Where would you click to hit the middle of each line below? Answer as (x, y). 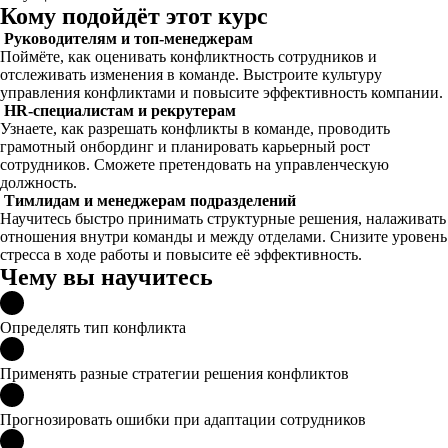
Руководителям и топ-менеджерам (128, 38)
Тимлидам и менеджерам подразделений (150, 200)
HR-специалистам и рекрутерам (120, 110)
